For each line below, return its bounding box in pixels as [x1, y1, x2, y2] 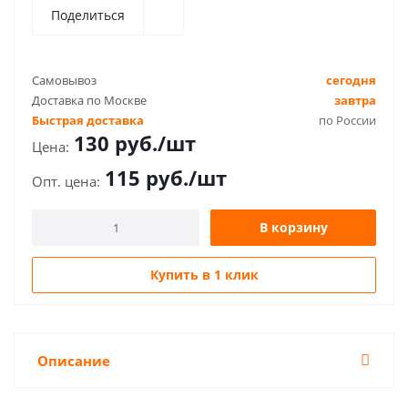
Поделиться [51, 6, 125, 24]
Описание [37, 352, 110, 370]
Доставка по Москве [32, 92, 147, 108]
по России [319, 112, 376, 128]
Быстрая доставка [32, 112, 144, 128]
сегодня [326, 72, 376, 88]
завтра [334, 92, 376, 108]
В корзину [259, 219, 328, 236]
